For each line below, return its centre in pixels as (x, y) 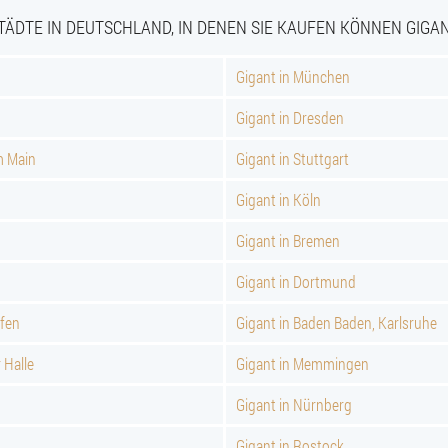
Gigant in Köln (278, 199)
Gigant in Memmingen (302, 363)
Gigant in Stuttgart (292, 158)
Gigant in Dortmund (296, 281)
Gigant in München (293, 76)
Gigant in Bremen (288, 240)
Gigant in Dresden (290, 117)
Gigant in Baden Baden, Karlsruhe (336, 322)
